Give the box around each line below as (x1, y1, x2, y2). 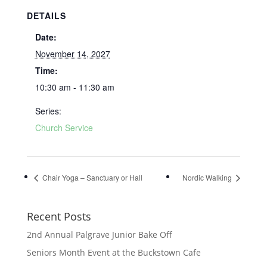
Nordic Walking (182, 172, 234, 182)
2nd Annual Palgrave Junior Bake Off (26, 228, 172, 240)
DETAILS (26, 10, 66, 21)
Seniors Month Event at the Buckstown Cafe (26, 246, 201, 258)
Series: (35, 105, 61, 117)
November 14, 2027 (35, 48, 110, 60)
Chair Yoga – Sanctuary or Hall (40, 172, 142, 182)
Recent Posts (26, 209, 91, 223)
